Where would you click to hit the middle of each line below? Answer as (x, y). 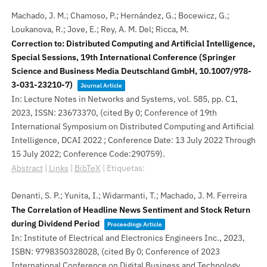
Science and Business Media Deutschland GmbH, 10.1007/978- (131, 71)
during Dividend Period (55, 223)
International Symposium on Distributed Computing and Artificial (132, 126)
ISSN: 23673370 (65, 113)
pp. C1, (224, 99)
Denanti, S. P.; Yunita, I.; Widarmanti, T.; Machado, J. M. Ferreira (129, 195)
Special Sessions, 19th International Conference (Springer (123, 57)
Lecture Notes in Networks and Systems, (100, 99)
